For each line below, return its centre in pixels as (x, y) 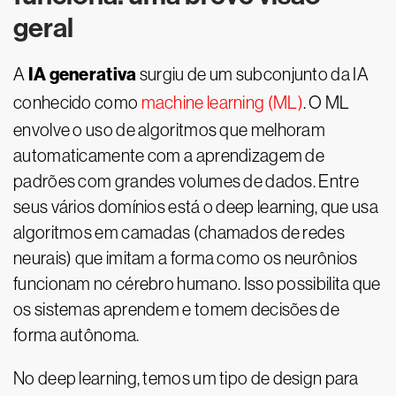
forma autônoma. (76, 335)
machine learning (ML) (222, 103)
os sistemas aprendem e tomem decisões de (176, 309)
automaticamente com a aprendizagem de (169, 156)
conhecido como (77, 103)
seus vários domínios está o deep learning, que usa (196, 207)
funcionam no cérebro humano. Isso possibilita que (197, 284)
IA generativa (82, 74)
